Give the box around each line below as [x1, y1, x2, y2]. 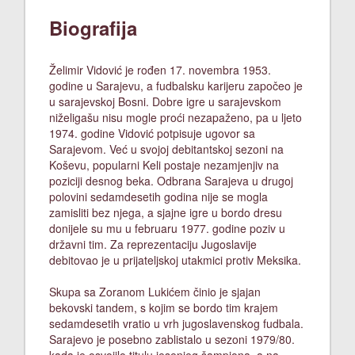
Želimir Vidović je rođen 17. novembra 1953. [49, 62, 271, 78]
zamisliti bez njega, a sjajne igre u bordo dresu [49, 204, 282, 220]
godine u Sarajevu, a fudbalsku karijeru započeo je [49, 78, 303, 94]
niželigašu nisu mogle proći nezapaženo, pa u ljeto [49, 109, 302, 125]
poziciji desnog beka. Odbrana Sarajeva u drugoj [49, 173, 293, 189]
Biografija [49, 14, 137, 41]
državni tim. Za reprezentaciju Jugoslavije [49, 236, 257, 252]
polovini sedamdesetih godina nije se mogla [49, 189, 268, 204]
